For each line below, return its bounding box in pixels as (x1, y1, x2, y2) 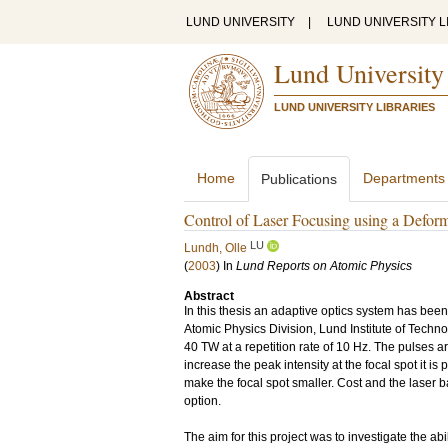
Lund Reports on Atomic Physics (236, 259, 412, 273)
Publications (261, 171, 337, 187)
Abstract (184, 289, 234, 303)
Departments (363, 170, 445, 186)
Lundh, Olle (184, 241, 247, 255)
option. (184, 394, 221, 408)
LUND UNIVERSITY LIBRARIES (274, 101, 435, 113)
